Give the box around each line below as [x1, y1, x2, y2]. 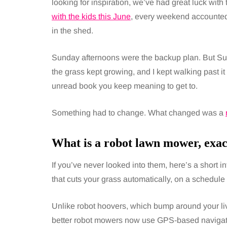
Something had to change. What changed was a [52, 108, 225, 117]
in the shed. [52, 26, 93, 35]
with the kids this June [52, 12, 131, 21]
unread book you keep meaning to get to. [52, 82, 198, 90]
